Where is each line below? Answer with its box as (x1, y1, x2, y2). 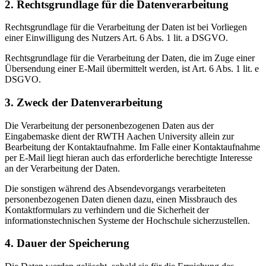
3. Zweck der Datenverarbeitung (5, 96, 163, 109)
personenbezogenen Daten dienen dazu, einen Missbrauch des (5, 194, 237, 204)
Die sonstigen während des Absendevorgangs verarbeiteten (5, 183, 226, 194)
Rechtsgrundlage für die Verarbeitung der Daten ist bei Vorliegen (5, 22, 247, 33)
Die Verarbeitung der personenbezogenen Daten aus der (5, 120, 214, 131)
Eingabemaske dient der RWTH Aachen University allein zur (5, 131, 234, 141)
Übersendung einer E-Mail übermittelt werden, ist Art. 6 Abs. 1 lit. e (5, 64, 259, 74)
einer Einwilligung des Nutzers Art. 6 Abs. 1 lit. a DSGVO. (5, 33, 228, 43)
